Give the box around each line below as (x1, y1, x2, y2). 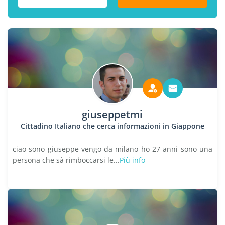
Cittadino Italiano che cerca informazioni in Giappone (20, 121, 204, 131)
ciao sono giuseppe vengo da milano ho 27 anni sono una (13, 144, 212, 154)
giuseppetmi (82, 107, 143, 121)
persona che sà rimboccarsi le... (13, 155, 120, 165)
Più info (120, 155, 145, 165)
